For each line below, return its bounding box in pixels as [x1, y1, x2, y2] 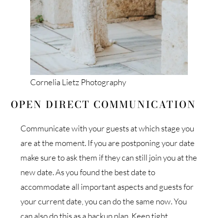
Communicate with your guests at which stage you [20, 123, 195, 133]
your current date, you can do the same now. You [20, 196, 187, 206]
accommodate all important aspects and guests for [20, 181, 194, 192]
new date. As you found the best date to [20, 166, 156, 177]
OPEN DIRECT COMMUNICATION [11, 96, 197, 112]
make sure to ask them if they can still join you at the [20, 152, 198, 163]
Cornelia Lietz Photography [30, 76, 127, 87]
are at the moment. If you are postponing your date [20, 137, 195, 148]
